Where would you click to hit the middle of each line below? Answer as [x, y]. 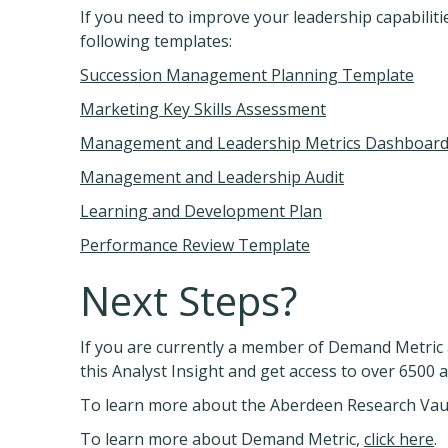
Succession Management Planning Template [247, 75]
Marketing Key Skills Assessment [203, 109]
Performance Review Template [195, 245]
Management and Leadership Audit [212, 177]
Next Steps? [188, 301]
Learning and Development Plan [201, 211]
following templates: [156, 41]
